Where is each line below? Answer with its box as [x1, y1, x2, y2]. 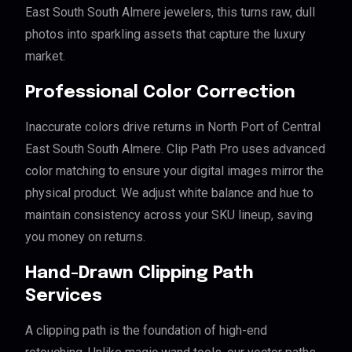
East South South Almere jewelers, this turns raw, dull [25, 5, 315, 20]
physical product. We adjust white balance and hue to [25, 185, 313, 201]
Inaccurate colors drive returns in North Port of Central [25, 119, 321, 135]
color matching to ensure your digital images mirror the [25, 163, 324, 179]
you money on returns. [25, 229, 145, 245]
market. [25, 49, 65, 64]
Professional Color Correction [25, 84, 295, 102]
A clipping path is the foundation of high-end [25, 323, 267, 339]
